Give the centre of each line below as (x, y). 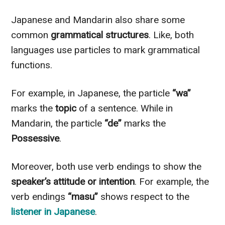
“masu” (83, 197)
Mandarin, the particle (57, 124)
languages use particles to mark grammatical (106, 50)
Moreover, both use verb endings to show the (106, 167)
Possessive (35, 139)
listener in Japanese (53, 212)
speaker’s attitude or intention (73, 182)
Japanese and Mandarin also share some (98, 20)
